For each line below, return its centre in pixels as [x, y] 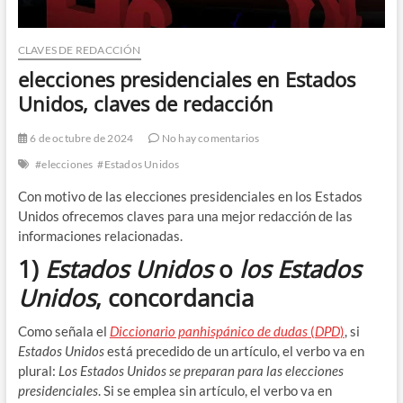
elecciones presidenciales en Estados [186, 79]
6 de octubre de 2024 [81, 138]
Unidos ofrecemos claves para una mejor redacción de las [185, 215]
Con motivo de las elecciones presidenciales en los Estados [190, 196]
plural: [38, 370]
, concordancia [174, 297]
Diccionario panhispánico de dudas [208, 331]
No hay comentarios [210, 138]
